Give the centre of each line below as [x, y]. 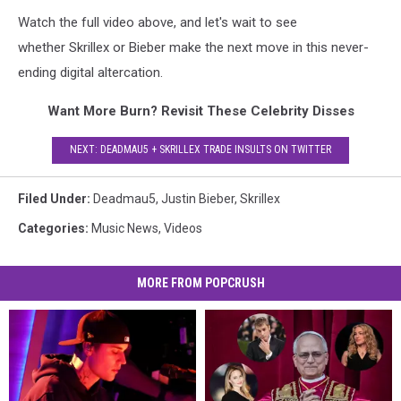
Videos [183, 228]
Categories [51, 228]
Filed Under [52, 198]
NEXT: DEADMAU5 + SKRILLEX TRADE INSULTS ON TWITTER [200, 150]
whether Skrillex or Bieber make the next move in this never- [193, 47]
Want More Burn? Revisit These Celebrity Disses [200, 111]
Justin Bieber [198, 198]
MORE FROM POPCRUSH [200, 282]
